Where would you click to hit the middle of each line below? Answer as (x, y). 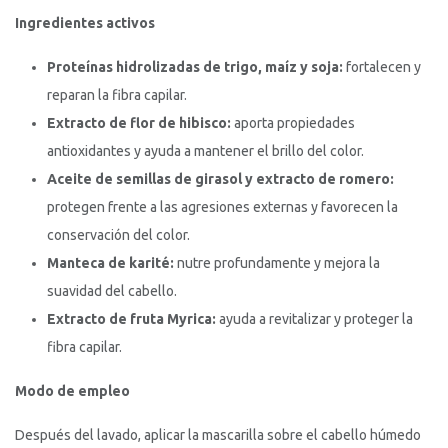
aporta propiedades (293, 123)
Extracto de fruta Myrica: (131, 319)
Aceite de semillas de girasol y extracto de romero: (220, 179)
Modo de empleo (72, 391)
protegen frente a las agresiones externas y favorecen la (222, 207)
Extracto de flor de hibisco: (139, 123)
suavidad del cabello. (112, 291)
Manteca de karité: (110, 263)
